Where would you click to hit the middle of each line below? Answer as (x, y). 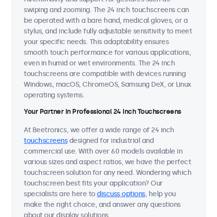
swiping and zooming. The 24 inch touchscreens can (106, 10)
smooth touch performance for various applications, (107, 53)
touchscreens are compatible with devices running (105, 74)
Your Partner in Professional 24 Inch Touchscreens (102, 112)
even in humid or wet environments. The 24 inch (99, 63)
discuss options (121, 194)
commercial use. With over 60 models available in (103, 151)
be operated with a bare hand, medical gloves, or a (106, 21)
